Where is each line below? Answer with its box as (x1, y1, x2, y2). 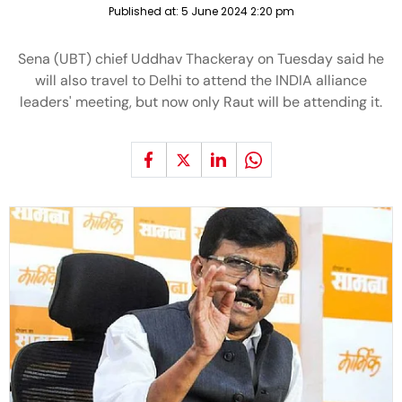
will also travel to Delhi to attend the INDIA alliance (35, 71, 367, 90)
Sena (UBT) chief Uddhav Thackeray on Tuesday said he (18, 49, 384, 68)
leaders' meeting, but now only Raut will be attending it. (20, 92, 382, 111)
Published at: (108, 4, 181, 19)
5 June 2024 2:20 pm (180, 4, 294, 19)
